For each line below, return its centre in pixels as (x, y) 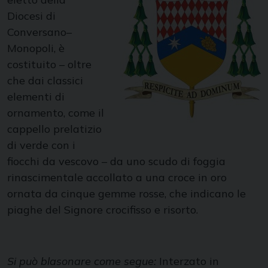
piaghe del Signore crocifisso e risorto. (103, 210)
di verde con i (41, 145)
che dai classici (45, 80)
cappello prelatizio (54, 129)
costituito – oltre (49, 64)
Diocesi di (31, 16)
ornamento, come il (56, 113)
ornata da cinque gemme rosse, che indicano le (127, 194)
